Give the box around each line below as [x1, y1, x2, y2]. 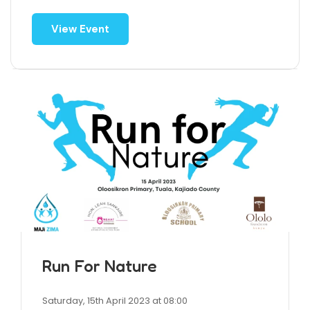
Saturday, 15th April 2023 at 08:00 [42, 295, 188, 307]
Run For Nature [42, 256, 157, 277]
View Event [51, 22, 109, 37]
